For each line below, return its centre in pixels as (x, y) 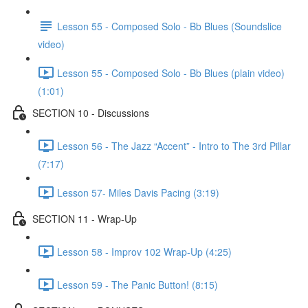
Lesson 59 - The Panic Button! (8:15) (137, 284)
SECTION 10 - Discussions (91, 112)
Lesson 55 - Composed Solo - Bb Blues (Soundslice (169, 26)
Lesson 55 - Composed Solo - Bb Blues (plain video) (171, 73)
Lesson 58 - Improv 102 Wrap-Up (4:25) (144, 251)
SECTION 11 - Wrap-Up (85, 218)
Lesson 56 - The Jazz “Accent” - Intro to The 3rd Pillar (174, 145)
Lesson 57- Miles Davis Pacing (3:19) (138, 192)
